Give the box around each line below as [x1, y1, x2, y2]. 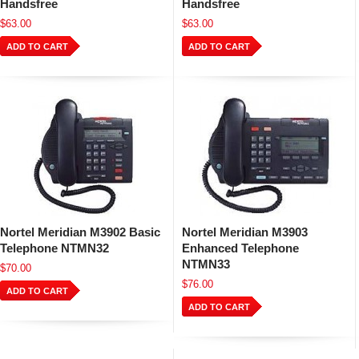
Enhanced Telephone [182, 241, 299, 255]
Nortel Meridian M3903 [182, 225, 308, 239]
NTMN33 [182, 257, 230, 271]
